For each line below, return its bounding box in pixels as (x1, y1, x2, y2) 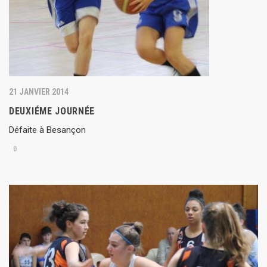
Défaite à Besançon (9, 125, 86, 136)
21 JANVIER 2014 (9, 87, 69, 97)
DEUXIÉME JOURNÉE (9, 105, 95, 117)
